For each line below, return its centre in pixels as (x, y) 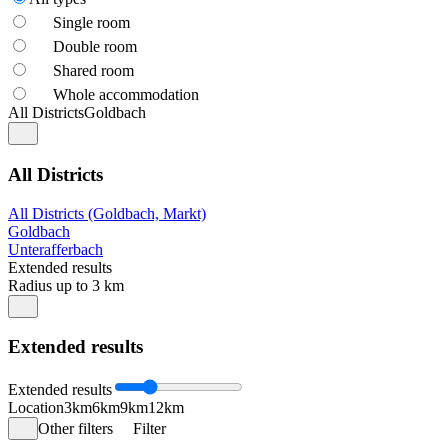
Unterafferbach (55, 249)
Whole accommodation (126, 95)
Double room (95, 47)
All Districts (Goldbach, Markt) (107, 213)
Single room (91, 23)
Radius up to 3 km (66, 285)
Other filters (75, 429)
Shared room (93, 71)
